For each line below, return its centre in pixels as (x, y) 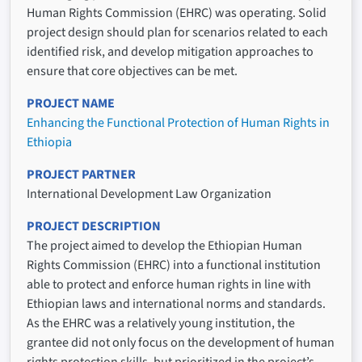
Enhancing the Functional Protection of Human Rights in (178, 123)
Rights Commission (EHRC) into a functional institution (174, 265)
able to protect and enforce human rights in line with (169, 284)
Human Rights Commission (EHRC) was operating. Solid (177, 13)
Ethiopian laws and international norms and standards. (176, 304)
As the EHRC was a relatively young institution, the (161, 323)
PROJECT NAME (71, 103)
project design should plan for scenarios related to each (177, 32)
